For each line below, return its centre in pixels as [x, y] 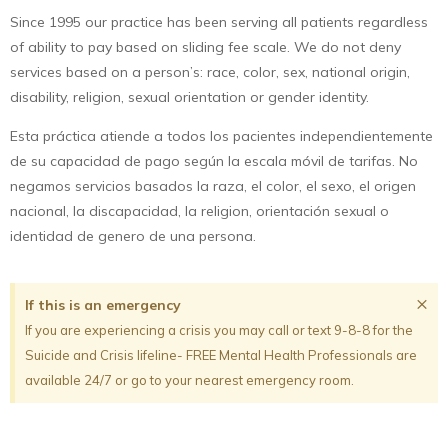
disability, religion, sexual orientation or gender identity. [189, 96]
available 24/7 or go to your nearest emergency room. [191, 380]
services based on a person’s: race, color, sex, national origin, [210, 71]
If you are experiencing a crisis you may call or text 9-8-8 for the [219, 330]
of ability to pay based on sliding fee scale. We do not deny [205, 46]
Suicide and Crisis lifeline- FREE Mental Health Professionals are [221, 355]
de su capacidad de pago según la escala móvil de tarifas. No [214, 161]
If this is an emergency [103, 305]
